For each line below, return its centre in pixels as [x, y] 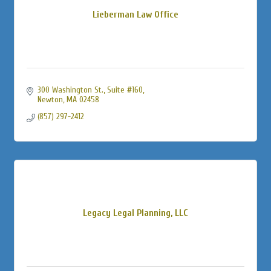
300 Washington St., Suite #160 [90, 90]
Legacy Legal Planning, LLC [135, 213]
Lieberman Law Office [135, 14]
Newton [50, 99]
